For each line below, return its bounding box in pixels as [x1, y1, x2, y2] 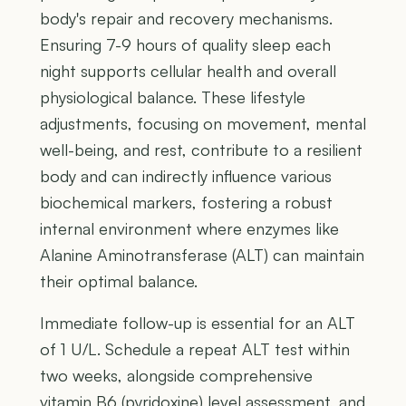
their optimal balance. [40, 271, 198, 292]
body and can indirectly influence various [40, 166, 332, 187]
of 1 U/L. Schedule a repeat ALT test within [40, 339, 350, 360]
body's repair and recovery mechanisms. [40, 8, 333, 29]
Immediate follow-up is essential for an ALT [40, 313, 355, 333]
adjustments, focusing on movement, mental [40, 113, 366, 134]
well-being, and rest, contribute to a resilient [40, 140, 362, 160]
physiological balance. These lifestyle [40, 87, 305, 108]
